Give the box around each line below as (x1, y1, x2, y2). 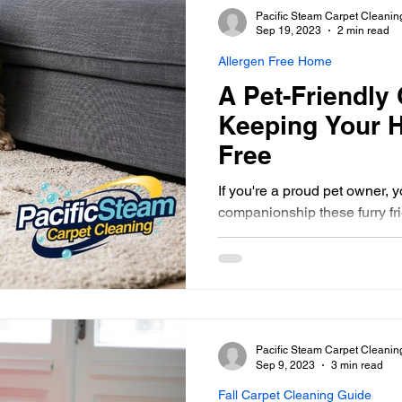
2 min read (337, 24, 389, 37)
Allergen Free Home (218, 53, 332, 68)
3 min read (331, 358, 383, 371)
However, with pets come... (218, 224, 388, 242)
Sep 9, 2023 (256, 358, 315, 371)
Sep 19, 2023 (256, 24, 321, 37)
